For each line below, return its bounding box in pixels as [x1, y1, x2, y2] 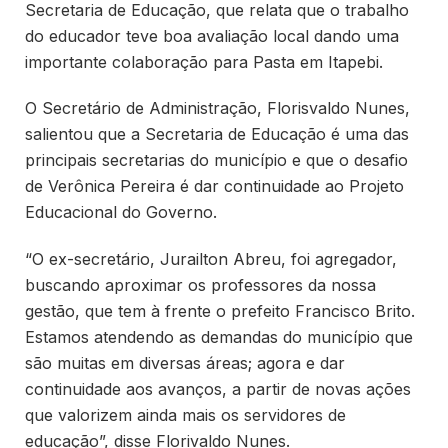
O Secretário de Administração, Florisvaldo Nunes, [25, 98, 410, 119]
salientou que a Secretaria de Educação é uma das [25, 124, 409, 145]
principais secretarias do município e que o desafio [25, 150, 408, 171]
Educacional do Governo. [25, 202, 217, 223]
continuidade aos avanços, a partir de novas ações [25, 379, 411, 400]
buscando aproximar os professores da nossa [25, 275, 376, 296]
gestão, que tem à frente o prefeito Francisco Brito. [25, 301, 415, 322]
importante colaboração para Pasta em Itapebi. [25, 51, 383, 72]
